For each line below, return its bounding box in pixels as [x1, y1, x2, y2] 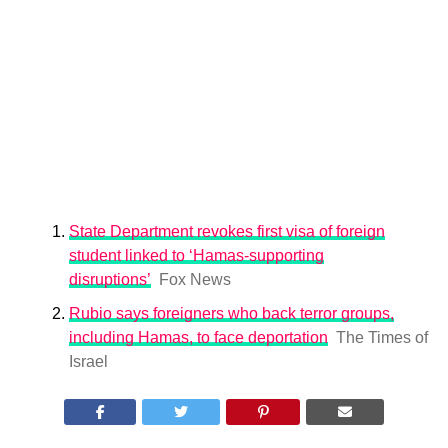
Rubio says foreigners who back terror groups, [68, 305, 394, 322]
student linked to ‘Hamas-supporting [68, 247, 324, 264]
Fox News [158, 271, 231, 288]
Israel [68, 353, 108, 370]
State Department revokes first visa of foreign [68, 223, 385, 240]
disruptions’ [68, 271, 151, 288]
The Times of [335, 329, 428, 346]
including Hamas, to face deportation [68, 329, 328, 346]
